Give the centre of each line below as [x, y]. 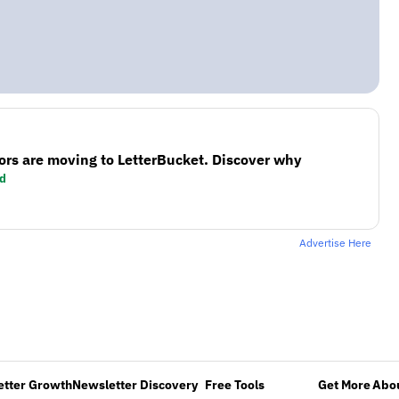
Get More [344, 385]
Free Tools [235, 385]
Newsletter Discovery [135, 385]
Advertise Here [335, 242]
